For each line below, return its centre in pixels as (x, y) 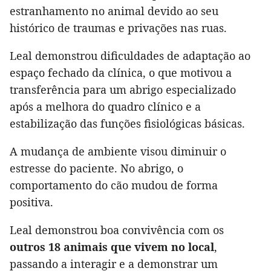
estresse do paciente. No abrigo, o (96, 168)
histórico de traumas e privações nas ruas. (118, 28)
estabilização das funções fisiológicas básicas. (127, 123)
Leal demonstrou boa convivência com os (117, 230)
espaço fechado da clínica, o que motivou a (121, 72)
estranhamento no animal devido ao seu (114, 11)
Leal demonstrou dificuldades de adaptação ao (130, 55)
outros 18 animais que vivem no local (112, 247)
